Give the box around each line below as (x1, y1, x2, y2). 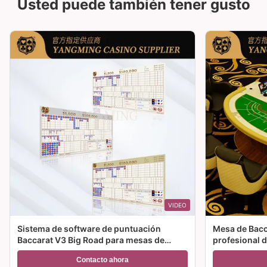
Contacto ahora (76, 256, 129, 265)
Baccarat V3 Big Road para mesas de (17, 235, 164, 246)
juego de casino (17, 246, 82, 257)
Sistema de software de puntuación (17, 223, 161, 234)
